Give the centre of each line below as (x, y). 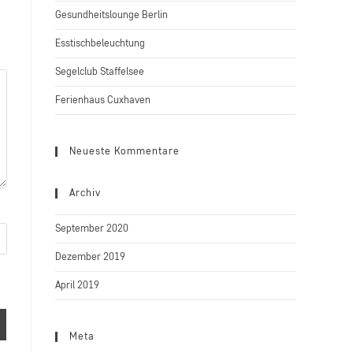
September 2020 (92, 229)
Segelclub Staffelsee (100, 72)
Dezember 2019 (90, 257)
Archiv (85, 193)
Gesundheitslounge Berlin (111, 15)
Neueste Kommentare (124, 152)
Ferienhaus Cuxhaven (103, 100)
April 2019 (77, 286)
